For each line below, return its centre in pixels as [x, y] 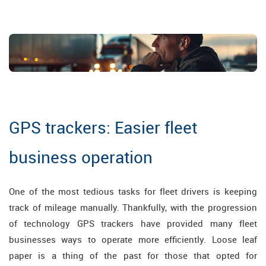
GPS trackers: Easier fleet [103, 127]
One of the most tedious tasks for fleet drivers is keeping [133, 191]
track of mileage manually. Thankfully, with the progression [133, 207]
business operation [81, 157]
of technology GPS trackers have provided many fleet [133, 223]
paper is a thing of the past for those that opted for [133, 255]
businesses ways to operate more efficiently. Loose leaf [133, 239]
